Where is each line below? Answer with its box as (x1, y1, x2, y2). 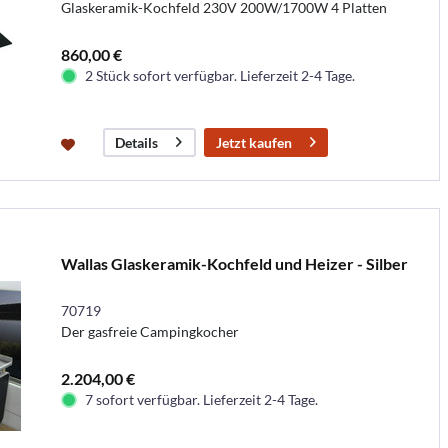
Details (114, 133, 158, 151)
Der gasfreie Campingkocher (60, 322, 239, 340)
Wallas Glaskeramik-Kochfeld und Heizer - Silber (60, 253, 408, 273)
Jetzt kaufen (215, 133, 292, 151)
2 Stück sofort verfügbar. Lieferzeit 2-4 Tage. (84, 66, 355, 84)
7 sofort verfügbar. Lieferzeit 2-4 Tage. (84, 390, 318, 408)
